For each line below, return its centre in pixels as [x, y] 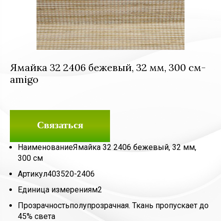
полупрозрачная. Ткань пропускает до [139, 205]
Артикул [33, 174]
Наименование [45, 147]
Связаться [60, 125]
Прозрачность [44, 205]
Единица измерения [55, 190]
